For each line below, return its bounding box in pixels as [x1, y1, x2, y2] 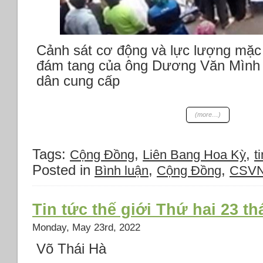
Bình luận [95, 163, 149, 178]
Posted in [32, 162, 95, 178]
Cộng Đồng [157, 163, 221, 178]
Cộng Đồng [70, 147, 134, 163]
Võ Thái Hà [36, 240, 106, 257]
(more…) [195, 111, 221, 119]
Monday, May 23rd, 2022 [32, 221, 140, 233]
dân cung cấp [36, 73, 124, 89]
